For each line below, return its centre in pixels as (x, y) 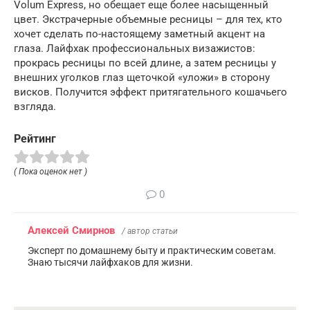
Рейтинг (35, 139)
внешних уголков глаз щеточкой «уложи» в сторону (142, 77)
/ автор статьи (150, 231)
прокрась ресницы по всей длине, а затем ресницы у (145, 63)
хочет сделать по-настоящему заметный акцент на (139, 34)
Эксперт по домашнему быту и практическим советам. (152, 250)
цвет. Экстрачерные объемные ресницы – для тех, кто (148, 19)
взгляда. (35, 107)
